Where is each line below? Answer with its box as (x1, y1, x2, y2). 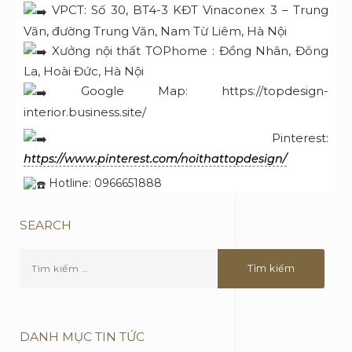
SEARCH (20, 217, 71, 233)
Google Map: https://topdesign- (47, 83, 328, 99)
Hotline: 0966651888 (46, 176, 162, 191)
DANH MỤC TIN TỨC (20, 328, 145, 344)
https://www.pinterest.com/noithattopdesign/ (24, 152, 287, 167)
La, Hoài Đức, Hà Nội (24, 64, 144, 79)
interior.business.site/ (24, 104, 146, 119)
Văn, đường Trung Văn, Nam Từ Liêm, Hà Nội (24, 23, 287, 38)
